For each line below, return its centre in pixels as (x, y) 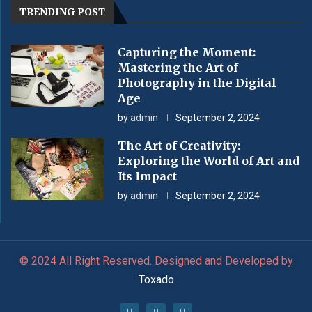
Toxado (156, 280)
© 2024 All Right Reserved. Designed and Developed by (156, 261)
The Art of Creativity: (179, 146)
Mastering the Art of (178, 68)
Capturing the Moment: (187, 52)
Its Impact (148, 176)
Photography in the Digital (197, 83)
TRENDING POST (62, 12)
